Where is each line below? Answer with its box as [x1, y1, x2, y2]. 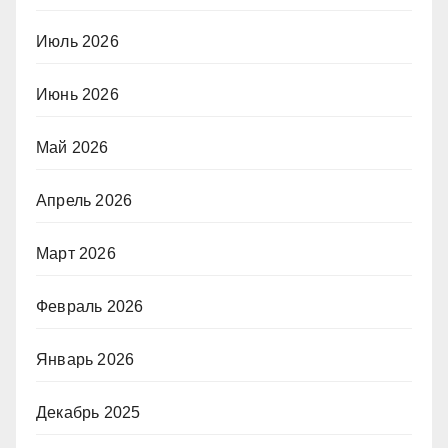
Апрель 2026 [36, 191, 133, 209]
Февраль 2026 [36, 297, 144, 315]
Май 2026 [36, 138, 109, 156]
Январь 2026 [36, 350, 135, 368]
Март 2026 [36, 244, 116, 262]
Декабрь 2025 [36, 403, 141, 421]
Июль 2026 [36, 32, 119, 50]
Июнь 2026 [36, 85, 119, 103]
